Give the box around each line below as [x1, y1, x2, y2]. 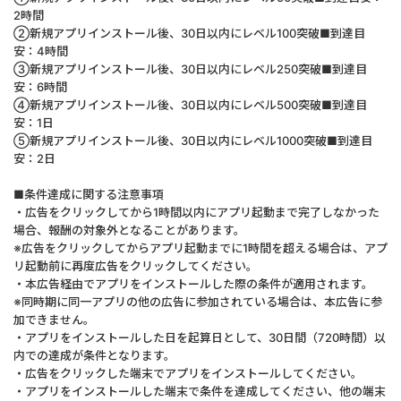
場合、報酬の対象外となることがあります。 [13, 223, 245, 237]
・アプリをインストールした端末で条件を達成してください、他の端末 [13, 384, 386, 398]
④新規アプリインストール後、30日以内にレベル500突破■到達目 [13, 98, 367, 112]
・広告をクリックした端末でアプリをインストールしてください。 [13, 366, 363, 380]
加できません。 [13, 312, 95, 327]
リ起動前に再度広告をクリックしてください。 [13, 259, 258, 273]
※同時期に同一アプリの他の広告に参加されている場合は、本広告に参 [13, 294, 382, 309]
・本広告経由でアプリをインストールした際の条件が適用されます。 [13, 277, 373, 291]
